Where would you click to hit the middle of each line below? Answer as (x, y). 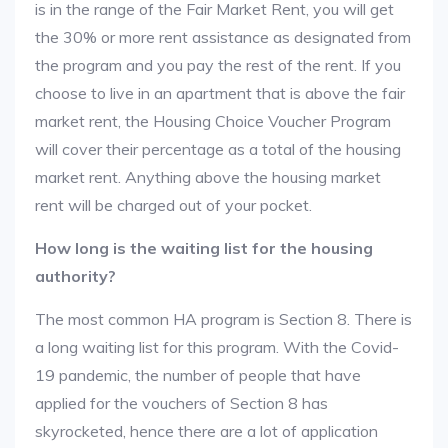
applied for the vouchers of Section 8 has (181, 403)
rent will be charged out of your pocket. (173, 205)
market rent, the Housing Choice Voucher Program (213, 121)
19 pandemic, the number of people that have (198, 375)
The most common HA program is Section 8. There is (223, 319)
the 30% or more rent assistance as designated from (223, 37)
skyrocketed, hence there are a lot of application (206, 431)
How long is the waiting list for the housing (204, 248)
